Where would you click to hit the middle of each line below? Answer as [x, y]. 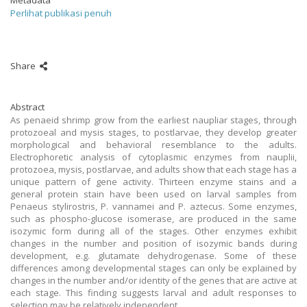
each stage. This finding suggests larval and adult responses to [153, 293]
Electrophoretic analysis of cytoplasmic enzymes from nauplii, [153, 157]
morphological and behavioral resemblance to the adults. [153, 145]
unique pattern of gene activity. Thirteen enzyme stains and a [153, 182]
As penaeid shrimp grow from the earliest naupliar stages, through [153, 120]
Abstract [27, 107]
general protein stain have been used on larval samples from [153, 194]
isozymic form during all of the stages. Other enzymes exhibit [153, 231]
